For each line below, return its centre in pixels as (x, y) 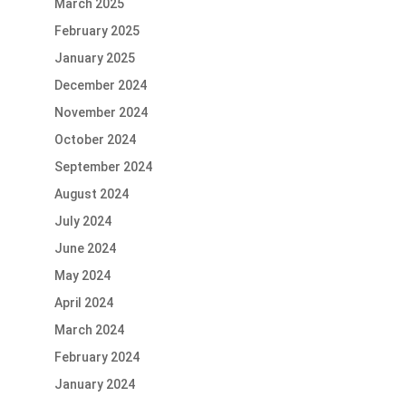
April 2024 (83, 303)
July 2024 (82, 222)
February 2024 (97, 358)
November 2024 (101, 113)
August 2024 (91, 194)
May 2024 (82, 276)
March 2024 (89, 330)
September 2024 (103, 167)
